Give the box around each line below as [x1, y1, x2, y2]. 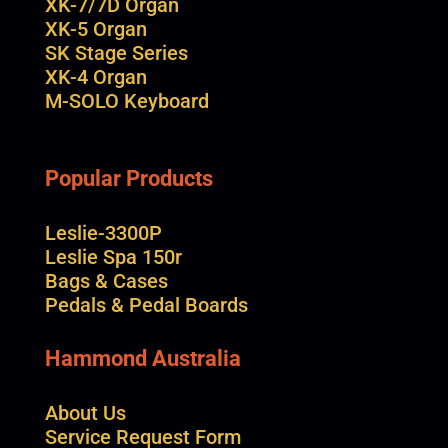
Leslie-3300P [44, 220, 162, 245]
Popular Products [44, 165, 213, 191]
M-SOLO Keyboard [44, 88, 209, 113]
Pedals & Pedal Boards [44, 292, 248, 317]
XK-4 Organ [44, 64, 147, 89]
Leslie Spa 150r [44, 244, 182, 269]
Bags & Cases [44, 268, 168, 293]
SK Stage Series [44, 40, 188, 65]
